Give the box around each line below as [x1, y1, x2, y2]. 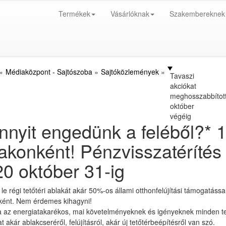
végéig [169, 111, 191, 121]
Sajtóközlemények [100, 67, 159, 77]
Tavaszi [169, 71, 194, 81]
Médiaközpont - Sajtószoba [5, 67, 92, 77]
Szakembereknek [169, 9, 225, 19]
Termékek [59, 9, 90, 19]
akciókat [169, 81, 196, 91]
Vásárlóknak [110, 9, 149, 19]
